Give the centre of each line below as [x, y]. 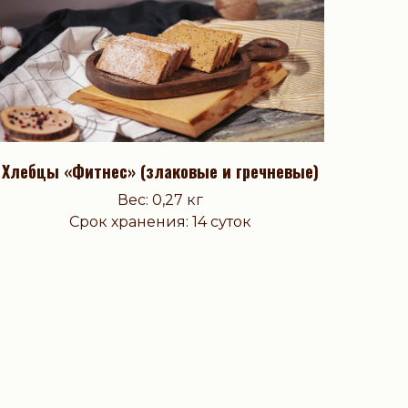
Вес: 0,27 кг [160, 200]
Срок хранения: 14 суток [160, 222]
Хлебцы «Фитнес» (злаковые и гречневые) [160, 172]
